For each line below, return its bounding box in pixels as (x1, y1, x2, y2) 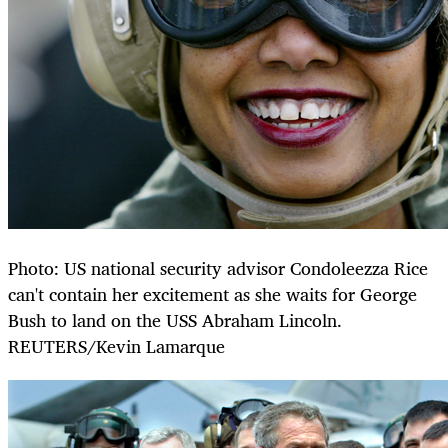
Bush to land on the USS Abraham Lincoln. (8, 305, 342, 336)
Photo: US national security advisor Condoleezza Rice (8, 253, 428, 284)
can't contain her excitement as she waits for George (8, 279, 417, 310)
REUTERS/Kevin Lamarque (8, 331, 225, 362)
